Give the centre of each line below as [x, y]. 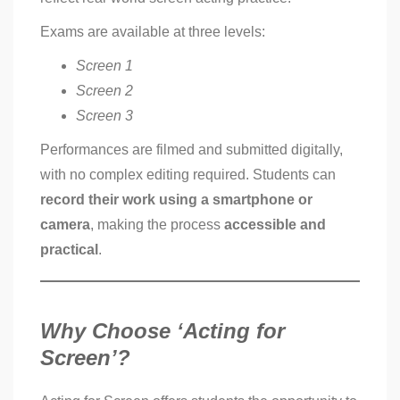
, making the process [157, 225]
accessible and [275, 225]
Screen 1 [104, 66]
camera [65, 225]
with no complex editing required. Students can [188, 175]
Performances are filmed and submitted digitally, [192, 150]
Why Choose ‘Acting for [162, 331]
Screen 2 [104, 91]
